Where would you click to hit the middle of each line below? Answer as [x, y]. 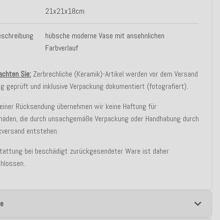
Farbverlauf [62, 48]
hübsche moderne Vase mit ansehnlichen [105, 36]
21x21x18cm [65, 11]
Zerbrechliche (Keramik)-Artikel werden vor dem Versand [115, 74]
